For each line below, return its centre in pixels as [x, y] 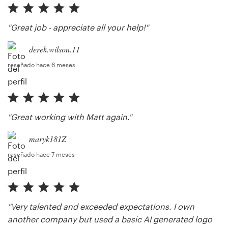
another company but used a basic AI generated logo [110, 219]
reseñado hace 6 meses [41, 65]
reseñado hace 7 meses [41, 154]
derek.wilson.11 [54, 49]
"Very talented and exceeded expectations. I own [101, 207]
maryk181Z [48, 139]
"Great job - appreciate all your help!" [78, 27]
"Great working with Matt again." [70, 117]
